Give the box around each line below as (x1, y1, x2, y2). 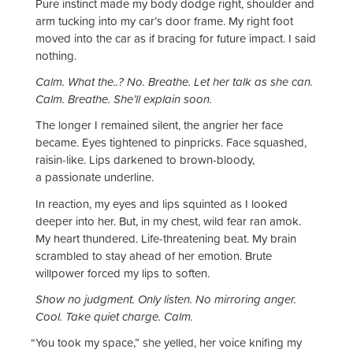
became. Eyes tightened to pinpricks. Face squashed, (35, 134, 307, 151)
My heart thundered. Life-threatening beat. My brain (35, 229, 296, 247)
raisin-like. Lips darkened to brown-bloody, (35, 151, 255, 169)
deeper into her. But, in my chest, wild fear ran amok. (35, 212, 301, 229)
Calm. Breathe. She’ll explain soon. (35, 91, 212, 108)
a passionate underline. (35, 169, 154, 186)
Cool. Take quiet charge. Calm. (35, 307, 196, 325)
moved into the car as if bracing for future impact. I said (35, 29, 316, 46)
